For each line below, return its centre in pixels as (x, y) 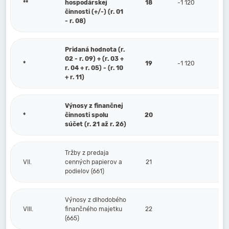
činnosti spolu (87, 115)
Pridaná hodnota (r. (95, 50)
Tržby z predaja (87, 153)
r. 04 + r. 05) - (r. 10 (94, 68)
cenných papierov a (94, 162)
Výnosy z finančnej (94, 106)
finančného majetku (94, 209)
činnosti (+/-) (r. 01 (94, 12)
